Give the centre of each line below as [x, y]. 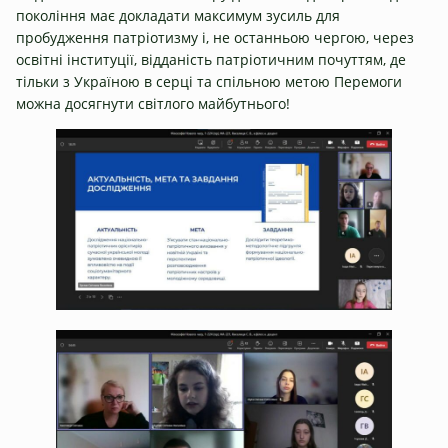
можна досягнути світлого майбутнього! [153, 103]
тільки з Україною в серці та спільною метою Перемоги [209, 81]
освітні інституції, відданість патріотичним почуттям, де [211, 59]
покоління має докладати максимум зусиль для [178, 15]
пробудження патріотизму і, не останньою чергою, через [215, 37]
